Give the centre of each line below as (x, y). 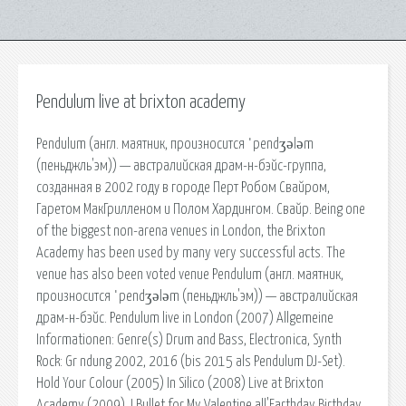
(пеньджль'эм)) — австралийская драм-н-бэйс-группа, (181, 165)
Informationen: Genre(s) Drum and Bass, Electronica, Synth (189, 339)
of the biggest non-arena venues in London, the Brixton (181, 231)
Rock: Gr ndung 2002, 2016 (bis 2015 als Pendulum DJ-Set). (191, 361)
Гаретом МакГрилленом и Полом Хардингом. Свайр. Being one (201, 209)
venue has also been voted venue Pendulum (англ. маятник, (190, 274)
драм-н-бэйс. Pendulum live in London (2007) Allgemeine (185, 318)
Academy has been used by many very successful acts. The (191, 252)
